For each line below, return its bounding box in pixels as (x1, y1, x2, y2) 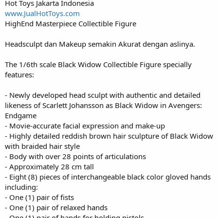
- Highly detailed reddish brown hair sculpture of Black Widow (5, 131, 213, 141)
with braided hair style (5, 141, 80, 151)
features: (5, 70, 34, 79)
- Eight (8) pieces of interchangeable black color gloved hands (5, 172, 211, 182)
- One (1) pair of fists (5, 192, 74, 202)
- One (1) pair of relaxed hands (5, 202, 108, 212)
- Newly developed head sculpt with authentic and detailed (5, 90, 200, 100)
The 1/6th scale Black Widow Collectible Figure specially (5, 59, 192, 69)
